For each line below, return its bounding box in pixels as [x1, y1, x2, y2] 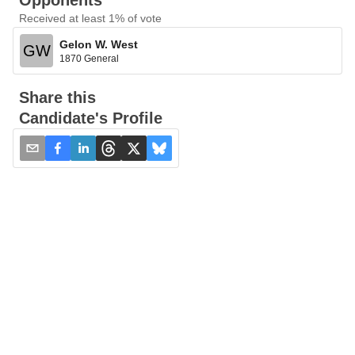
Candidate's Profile [19, 109, 162, 127]
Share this [19, 89, 96, 106]
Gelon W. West [59, 37, 138, 51]
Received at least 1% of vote [19, 12, 162, 25]
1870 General [59, 52, 119, 64]
